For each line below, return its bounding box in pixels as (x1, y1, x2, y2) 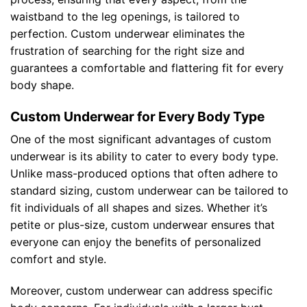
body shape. (10, 77, 74, 92)
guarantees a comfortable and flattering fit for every (10, 60, 284, 75)
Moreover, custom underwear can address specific (10, 284, 273, 298)
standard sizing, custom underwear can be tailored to (10, 184, 288, 198)
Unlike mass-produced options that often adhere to (10, 167, 278, 181)
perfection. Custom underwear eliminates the (10, 26, 245, 40)
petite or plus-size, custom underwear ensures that (10, 218, 275, 232)
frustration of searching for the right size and (10, 43, 245, 58)
